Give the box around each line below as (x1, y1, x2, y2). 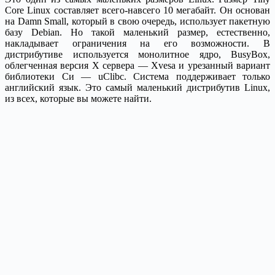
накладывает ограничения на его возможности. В (5, 37, 270, 48)
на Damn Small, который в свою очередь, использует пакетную (5, 15, 270, 26)
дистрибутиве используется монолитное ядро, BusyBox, (5, 48, 270, 60)
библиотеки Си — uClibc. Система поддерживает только (5, 71, 270, 82)
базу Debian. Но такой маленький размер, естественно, (5, 26, 270, 37)
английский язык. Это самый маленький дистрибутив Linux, (5, 82, 270, 93)
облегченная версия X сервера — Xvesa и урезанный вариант (5, 60, 270, 71)
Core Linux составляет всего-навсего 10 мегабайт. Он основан (5, 4, 270, 15)
